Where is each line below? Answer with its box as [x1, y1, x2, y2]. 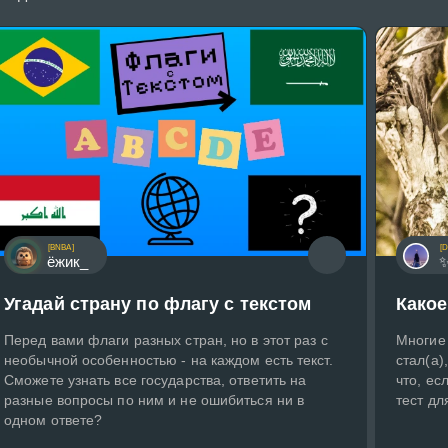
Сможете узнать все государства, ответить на [4, 372, 307, 389]
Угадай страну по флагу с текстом [4, 294, 312, 315]
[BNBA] [48, 243, 74, 253]
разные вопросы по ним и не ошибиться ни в [4, 392, 305, 409]
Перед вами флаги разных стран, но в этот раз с [4, 332, 328, 349]
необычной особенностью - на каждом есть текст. [4, 352, 333, 369]
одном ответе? [4, 412, 103, 429]
